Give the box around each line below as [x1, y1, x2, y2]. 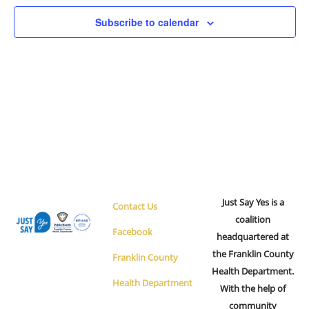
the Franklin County [212, 248, 294, 260]
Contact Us [112, 200, 157, 212]
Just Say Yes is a [221, 196, 284, 208]
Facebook [112, 226, 152, 238]
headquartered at [217, 230, 290, 243]
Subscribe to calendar [95, 15, 199, 29]
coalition [235, 213, 271, 226]
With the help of [220, 282, 286, 295]
